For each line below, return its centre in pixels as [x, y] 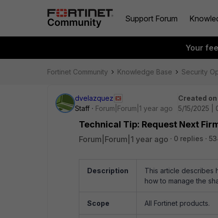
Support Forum [151, 18]
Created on [198, 98]
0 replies [189, 138]
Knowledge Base [145, 72]
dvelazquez [94, 98]
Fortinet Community [78, 72]
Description [108, 171]
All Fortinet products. [177, 203]
